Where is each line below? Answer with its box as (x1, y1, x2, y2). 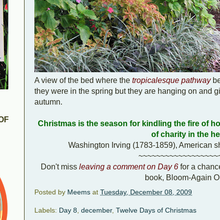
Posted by (34, 188, 67, 196)
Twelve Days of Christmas (116, 206, 196, 215)
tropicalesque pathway (132, 76, 211, 84)
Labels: (34, 206, 59, 215)
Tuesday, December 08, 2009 (100, 188, 192, 196)
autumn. (34, 97, 62, 106)
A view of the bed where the (34, 76, 132, 84)
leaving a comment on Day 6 (79, 162, 178, 171)
